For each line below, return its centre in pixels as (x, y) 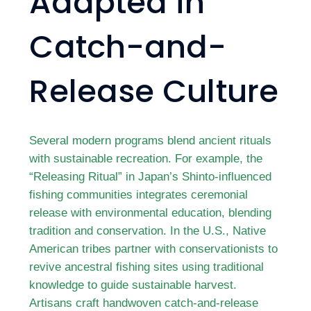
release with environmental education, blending (151, 212)
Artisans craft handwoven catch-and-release (144, 303)
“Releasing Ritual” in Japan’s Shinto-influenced (151, 176)
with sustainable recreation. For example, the (146, 158)
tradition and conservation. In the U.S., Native (148, 230)
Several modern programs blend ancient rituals (151, 140)
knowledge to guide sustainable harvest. (133, 285)
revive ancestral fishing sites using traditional (147, 267)
